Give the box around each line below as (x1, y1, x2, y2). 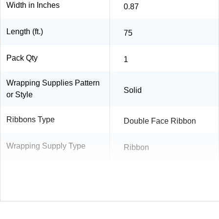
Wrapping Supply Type (6, 141, 86, 150)
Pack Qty (6, 53, 38, 62)
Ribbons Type (6, 115, 55, 124)
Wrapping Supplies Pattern (6, 78, 100, 87)
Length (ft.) (6, 27, 43, 36)
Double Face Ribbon (124, 116, 196, 125)
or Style (6, 90, 33, 99)
